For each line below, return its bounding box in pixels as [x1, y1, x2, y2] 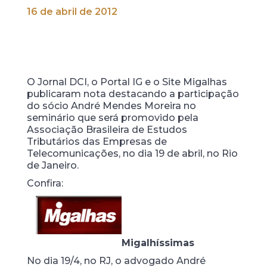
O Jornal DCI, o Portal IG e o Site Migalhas [26, 76, 227, 88]
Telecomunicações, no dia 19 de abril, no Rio [26, 148, 238, 159]
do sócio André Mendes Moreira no [26, 100, 196, 111]
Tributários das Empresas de [26, 136, 167, 147]
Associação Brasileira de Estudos [26, 124, 187, 135]
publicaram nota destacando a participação [26, 88, 239, 100]
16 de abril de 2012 [26, 6, 117, 17]
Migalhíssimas [121, 237, 194, 249]
